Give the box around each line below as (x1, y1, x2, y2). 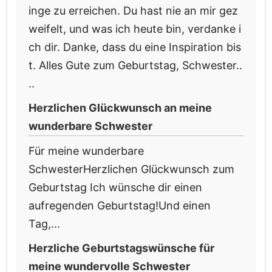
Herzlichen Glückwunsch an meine (29, 101, 212, 115)
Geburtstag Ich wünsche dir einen (29, 181, 202, 194)
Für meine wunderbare (29, 144, 144, 158)
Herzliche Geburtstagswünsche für (29, 242, 214, 255)
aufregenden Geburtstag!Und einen (29, 199, 211, 212)
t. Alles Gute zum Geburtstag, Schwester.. (29, 59, 242, 72)
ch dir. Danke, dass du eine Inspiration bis (29, 41, 241, 54)
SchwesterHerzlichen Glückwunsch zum (29, 163, 234, 176)
